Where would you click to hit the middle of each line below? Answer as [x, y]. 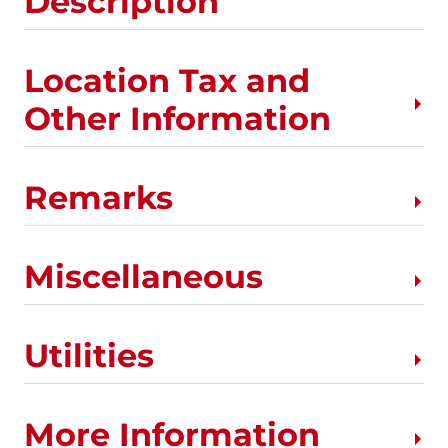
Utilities [89, 355]
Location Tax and [167, 80]
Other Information [177, 118]
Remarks [98, 197]
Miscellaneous [143, 276]
